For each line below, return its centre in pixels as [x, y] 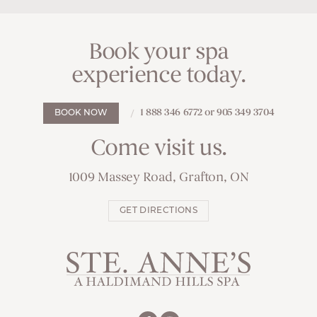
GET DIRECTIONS [158, 211]
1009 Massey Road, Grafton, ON [158, 178]
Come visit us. [158, 149]
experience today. [158, 76]
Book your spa [158, 53]
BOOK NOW [81, 113]
